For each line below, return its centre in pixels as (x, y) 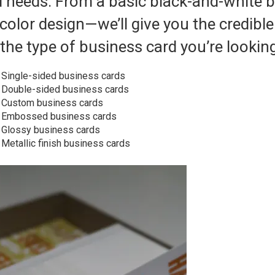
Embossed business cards (59, 116)
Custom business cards (52, 103)
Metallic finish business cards (67, 143)
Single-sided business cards (63, 76)
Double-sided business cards (65, 89)
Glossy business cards (51, 130)
